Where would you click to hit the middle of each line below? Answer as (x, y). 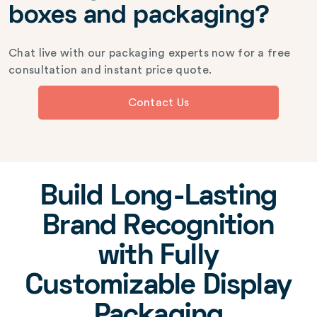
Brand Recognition (158, 227)
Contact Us (158, 102)
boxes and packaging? (139, 16)
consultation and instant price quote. (110, 70)
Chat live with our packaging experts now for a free (150, 53)
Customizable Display (158, 287)
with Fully (158, 257)
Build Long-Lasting (158, 197)
